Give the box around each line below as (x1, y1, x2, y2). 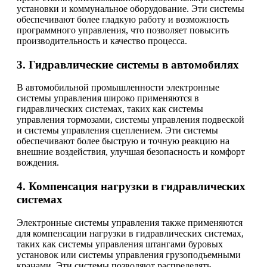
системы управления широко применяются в (17, 93, 199, 104)
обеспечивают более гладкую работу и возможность (17, 14, 229, 24)
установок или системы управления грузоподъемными (17, 249, 241, 260)
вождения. (17, 157, 59, 168)
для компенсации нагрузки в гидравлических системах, (17, 228, 244, 238)
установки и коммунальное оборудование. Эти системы (17, 3, 244, 14)
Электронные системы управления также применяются (17, 217, 243, 228)
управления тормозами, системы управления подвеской (17, 114, 244, 125)
